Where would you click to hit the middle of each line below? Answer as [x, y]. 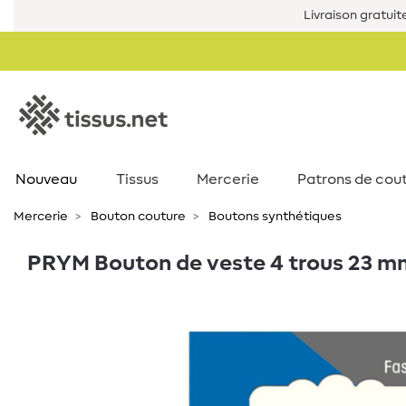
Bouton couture [137, 217]
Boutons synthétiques [274, 217]
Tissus [137, 179]
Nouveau [46, 179]
